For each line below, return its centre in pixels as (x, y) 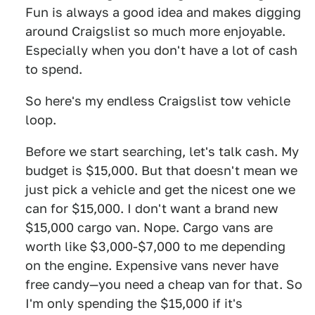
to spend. (54, 69)
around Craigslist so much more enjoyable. (155, 31)
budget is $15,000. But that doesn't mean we (161, 171)
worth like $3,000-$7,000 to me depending (155, 246)
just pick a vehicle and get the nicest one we (160, 189)
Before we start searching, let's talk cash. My (162, 152)
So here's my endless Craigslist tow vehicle (158, 101)
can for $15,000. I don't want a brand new (152, 208)
